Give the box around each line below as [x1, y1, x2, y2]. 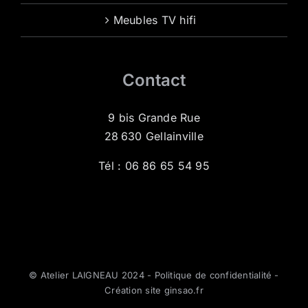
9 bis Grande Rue [108, 110, 200, 124]
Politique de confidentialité [154, 269, 272, 280]
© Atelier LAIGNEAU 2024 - [29, 269, 155, 280]
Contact [122, 69, 186, 90]
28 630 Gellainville [104, 129, 203, 143]
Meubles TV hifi [113, 12, 197, 27]
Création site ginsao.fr [104, 284, 203, 296]
